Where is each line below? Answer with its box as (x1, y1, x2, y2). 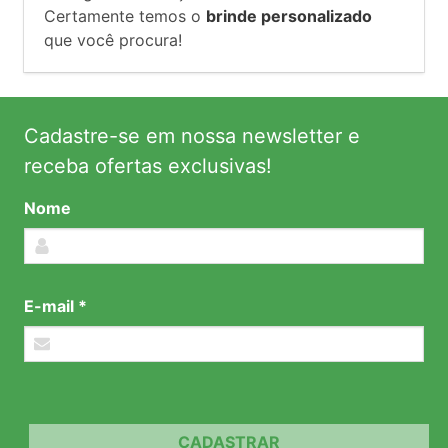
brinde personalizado (206, 5, 372, 26)
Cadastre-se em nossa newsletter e (24, 123, 360, 148)
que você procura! (44, 29, 182, 50)
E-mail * (24, 295, 87, 316)
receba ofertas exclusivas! (24, 153, 272, 178)
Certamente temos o (44, 5, 206, 26)
